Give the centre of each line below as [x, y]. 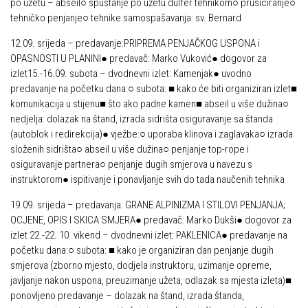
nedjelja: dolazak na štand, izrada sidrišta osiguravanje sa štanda [142, 119]
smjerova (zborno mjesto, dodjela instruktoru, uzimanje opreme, [141, 265]
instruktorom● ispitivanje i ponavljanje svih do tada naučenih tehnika [147, 179]
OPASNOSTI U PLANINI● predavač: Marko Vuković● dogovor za [139, 58]
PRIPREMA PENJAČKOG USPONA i [192, 43]
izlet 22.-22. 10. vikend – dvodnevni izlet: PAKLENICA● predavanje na [149, 235]
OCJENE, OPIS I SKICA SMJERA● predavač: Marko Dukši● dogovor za [151, 220]
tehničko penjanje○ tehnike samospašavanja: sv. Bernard [126, 18]
